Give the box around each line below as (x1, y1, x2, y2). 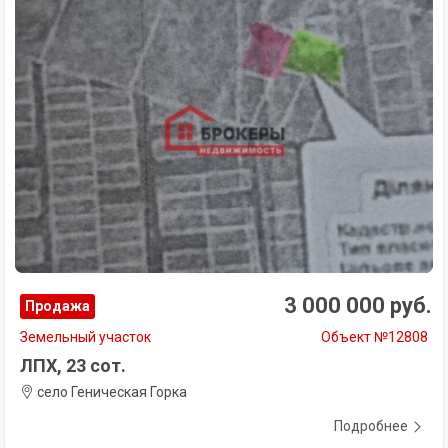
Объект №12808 (321, 328, 428, 345)
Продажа (25, 297, 90, 314)
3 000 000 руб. (284, 292, 432, 318)
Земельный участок (20, 328, 151, 345)
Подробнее (334, 417, 408, 434)
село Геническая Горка (34, 383, 187, 400)
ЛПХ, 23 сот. (20, 354, 126, 376)
